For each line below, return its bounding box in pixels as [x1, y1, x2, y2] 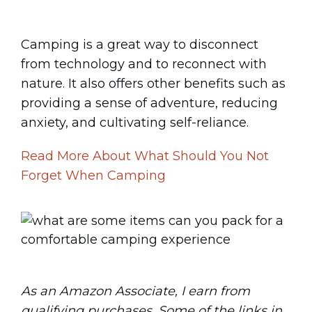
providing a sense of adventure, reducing [21, 95, 278, 111]
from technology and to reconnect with [21, 56, 267, 72]
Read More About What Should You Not [21, 148, 269, 164]
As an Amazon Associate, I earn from [21, 283, 250, 299]
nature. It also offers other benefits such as [21, 76, 286, 91]
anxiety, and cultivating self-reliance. [21, 115, 249, 130]
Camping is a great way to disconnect [21, 37, 258, 52]
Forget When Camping [21, 168, 166, 183]
